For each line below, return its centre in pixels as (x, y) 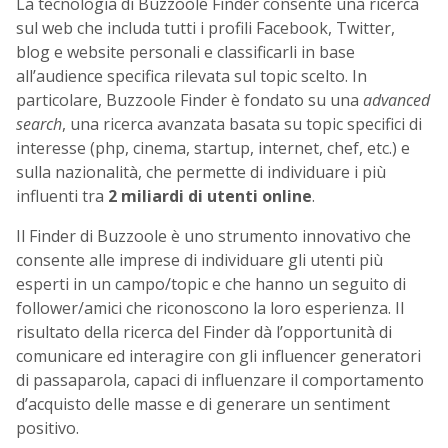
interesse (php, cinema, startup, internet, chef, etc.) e (213, 148)
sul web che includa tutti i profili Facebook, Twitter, (205, 28)
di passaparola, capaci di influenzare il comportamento (220, 380)
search (39, 124)
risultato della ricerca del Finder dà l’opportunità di (204, 332)
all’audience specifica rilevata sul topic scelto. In (191, 76)
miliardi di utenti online (214, 196)
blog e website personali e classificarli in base (185, 52)
